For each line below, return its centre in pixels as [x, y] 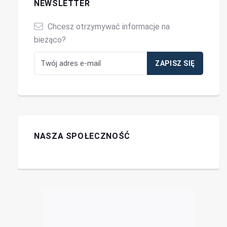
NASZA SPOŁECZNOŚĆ [82, 136]
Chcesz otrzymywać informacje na [108, 27]
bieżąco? [50, 40]
